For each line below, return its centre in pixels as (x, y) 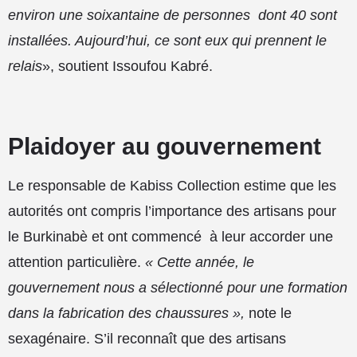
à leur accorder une (271, 236)
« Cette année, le (200, 262)
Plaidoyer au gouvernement (165, 146)
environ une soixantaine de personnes (129, 15)
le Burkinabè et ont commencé (105, 236)
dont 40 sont (298, 15)
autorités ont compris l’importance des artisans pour (172, 211)
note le (270, 313)
